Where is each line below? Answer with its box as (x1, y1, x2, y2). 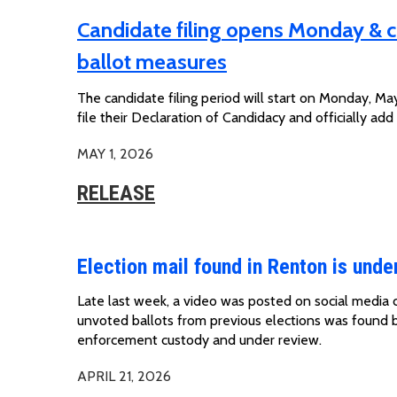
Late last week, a (77, 292, 183, 309)
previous (210, 311, 261, 329)
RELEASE (77, 180, 155, 206)
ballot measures (77, 48, 227, 74)
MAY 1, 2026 (77, 144, 153, 162)
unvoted (77, 311, 132, 329)
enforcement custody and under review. (77, 331, 325, 348)
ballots (132, 311, 174, 329)
